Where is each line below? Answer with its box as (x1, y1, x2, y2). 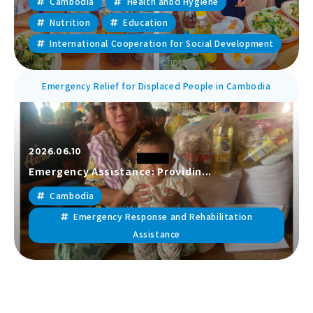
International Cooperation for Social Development (50, 36, 274, 49)
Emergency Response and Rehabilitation (73, 210, 253, 222)
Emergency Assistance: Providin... (29, 163, 212, 178)
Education (123, 15, 168, 28)
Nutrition (50, 15, 91, 28)
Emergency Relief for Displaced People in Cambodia (42, 79, 271, 92)
